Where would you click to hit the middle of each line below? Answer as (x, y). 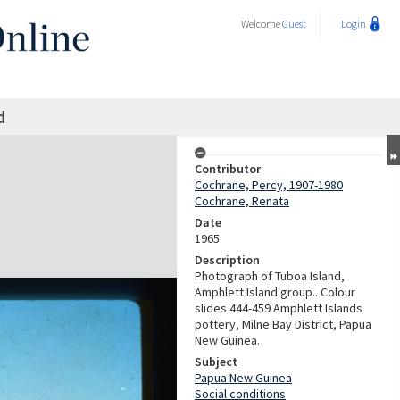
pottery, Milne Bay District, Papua (283, 324)
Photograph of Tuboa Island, (270, 276)
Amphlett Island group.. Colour (275, 292)
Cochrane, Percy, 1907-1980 (269, 185)
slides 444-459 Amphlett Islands (279, 308)
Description (227, 260)
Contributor (228, 169)
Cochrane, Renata (242, 201)
